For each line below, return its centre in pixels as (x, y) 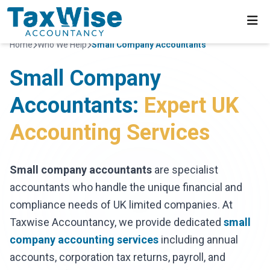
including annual (198, 240)
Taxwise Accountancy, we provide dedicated (117, 222)
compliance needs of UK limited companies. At (121, 205)
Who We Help (62, 45)
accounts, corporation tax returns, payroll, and (118, 257)
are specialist (185, 170)
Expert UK (191, 105)
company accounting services (84, 240)
